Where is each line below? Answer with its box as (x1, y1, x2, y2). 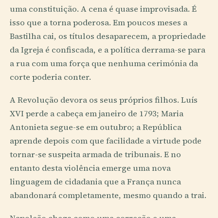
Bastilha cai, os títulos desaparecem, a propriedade (10, 31, 206, 42)
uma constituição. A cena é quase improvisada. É (10, 3, 197, 15)
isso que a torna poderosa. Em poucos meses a (10, 17, 187, 28)
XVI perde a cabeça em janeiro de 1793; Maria (10, 108, 183, 120)
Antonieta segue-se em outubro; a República (10, 122, 182, 133)
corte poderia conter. (10, 72, 91, 83)
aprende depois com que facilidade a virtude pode (10, 135, 201, 147)
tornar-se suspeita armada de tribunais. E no (10, 149, 181, 161)
